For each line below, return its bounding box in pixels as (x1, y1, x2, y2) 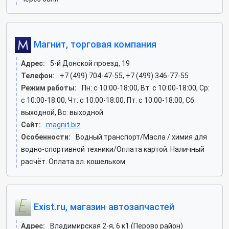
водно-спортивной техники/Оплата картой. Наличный (21, 145, 204, 153)
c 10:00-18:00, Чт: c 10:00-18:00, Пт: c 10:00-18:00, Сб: (21, 96, 196, 104)
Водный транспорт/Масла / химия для (76, 133, 207, 141)
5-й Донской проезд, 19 (50, 59, 130, 67)
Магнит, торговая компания (31, 38, 156, 50)
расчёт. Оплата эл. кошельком (21, 157, 125, 166)
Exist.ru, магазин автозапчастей (31, 201, 174, 212)
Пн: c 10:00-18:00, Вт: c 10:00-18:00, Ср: (82, 84, 210, 92)
